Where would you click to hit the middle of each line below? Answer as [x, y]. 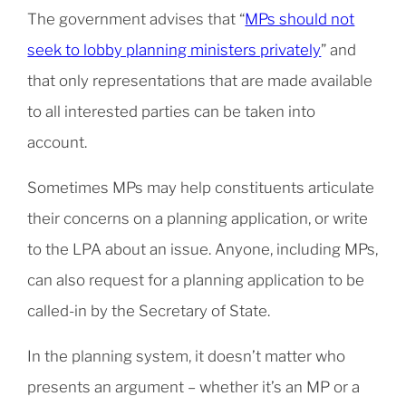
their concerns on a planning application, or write [198, 219]
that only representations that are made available [200, 81]
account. [58, 143]
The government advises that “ [136, 19]
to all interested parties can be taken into [172, 112]
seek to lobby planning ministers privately [174, 50]
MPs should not [300, 19]
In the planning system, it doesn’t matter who [187, 357]
